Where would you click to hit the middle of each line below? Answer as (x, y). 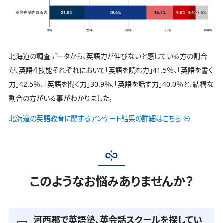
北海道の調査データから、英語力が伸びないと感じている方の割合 (108, 56)
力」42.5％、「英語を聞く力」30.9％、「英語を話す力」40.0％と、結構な (111, 84)
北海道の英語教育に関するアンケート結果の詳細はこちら (95, 118)
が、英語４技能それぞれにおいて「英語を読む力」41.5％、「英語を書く (111, 70)
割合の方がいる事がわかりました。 (61, 98)
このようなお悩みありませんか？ (111, 181)
